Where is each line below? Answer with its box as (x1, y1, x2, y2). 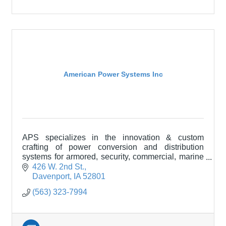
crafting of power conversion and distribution (22, 143, 204, 152)
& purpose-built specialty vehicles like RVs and (22, 162, 204, 171)
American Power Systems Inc (63, 70, 163, 78)
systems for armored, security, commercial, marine (22, 152, 204, 161)
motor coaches (22, 172, 75, 181)
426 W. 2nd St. (32, 162, 84, 171)
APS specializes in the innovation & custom (22, 133, 204, 142)
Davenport (32, 172, 70, 181)
